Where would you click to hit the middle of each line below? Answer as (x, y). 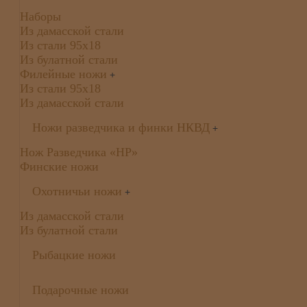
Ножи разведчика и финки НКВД (121, 127)
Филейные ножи (63, 74)
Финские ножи (59, 166)
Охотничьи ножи (77, 191)
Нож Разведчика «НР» (78, 152)
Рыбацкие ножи (74, 255)
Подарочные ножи (80, 290)
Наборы (40, 16)
